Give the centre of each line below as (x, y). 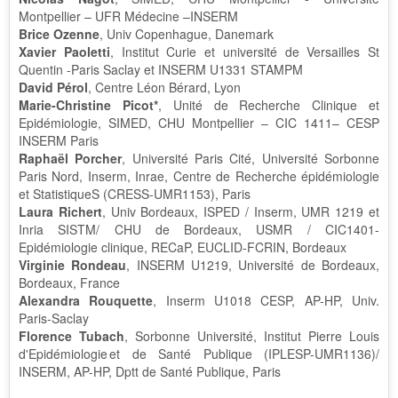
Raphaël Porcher (71, 158)
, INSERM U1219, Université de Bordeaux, (253, 265)
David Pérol (53, 87)
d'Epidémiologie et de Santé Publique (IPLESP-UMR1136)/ (199, 354)
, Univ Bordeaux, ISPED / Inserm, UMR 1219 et (241, 211)
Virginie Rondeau (73, 265)
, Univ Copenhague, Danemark (188, 34)
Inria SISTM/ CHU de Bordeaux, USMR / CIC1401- (199, 229)
